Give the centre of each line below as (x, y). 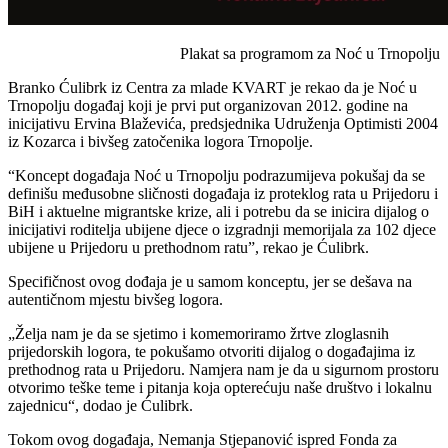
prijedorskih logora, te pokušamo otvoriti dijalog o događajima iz (211, 351)
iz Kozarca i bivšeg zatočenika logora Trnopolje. (160, 141)
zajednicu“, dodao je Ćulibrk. (100, 405)
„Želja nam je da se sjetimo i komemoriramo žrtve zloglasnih (198, 333)
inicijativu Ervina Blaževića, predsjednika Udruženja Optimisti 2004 (223, 123)
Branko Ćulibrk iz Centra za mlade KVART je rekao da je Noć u (212, 87)
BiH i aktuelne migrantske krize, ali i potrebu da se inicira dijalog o (218, 211)
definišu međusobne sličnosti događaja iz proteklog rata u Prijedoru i (223, 193)
